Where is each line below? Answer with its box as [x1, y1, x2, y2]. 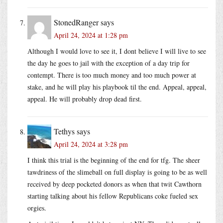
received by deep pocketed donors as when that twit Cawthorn [27, 179, 202, 189]
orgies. [27, 203, 46, 213]
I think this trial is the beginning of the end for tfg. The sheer [27, 155, 200, 165]
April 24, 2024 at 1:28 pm [54, 30, 128, 40]
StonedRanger [54, 16, 99, 27]
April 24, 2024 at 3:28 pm [54, 139, 128, 149]
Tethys [54, 125, 75, 136]
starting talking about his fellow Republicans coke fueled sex [27, 191, 198, 201]
